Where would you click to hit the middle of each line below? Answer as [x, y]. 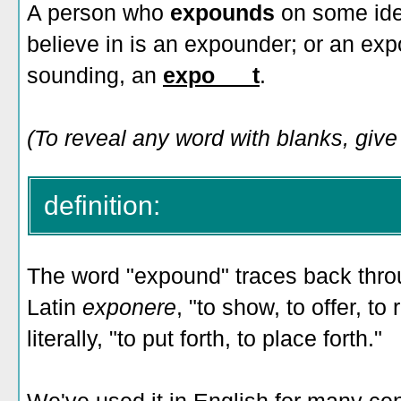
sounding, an [95, 75]
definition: [102, 205]
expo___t [211, 75]
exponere [129, 307]
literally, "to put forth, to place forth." [205, 338]
